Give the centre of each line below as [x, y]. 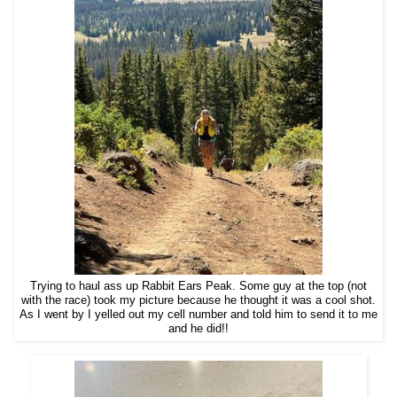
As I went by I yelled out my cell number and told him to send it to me [198, 314]
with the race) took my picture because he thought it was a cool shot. [198, 300]
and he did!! [198, 328]
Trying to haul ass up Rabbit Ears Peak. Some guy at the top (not [198, 286]
